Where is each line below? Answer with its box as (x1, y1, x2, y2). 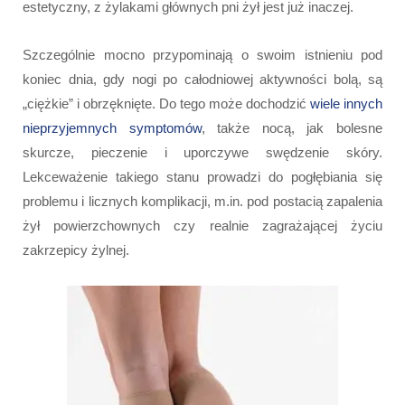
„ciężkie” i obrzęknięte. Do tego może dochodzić (23, 96, 310, 112)
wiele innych (310, 96, 382, 112)
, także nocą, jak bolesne (201, 120, 383, 137)
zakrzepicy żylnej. (23, 242, 129, 259)
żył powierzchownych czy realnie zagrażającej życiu (23, 218, 382, 234)
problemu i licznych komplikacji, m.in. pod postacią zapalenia (23, 193, 382, 210)
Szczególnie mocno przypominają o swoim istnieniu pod (23, 47, 382, 63)
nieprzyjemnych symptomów (23, 120, 202, 137)
